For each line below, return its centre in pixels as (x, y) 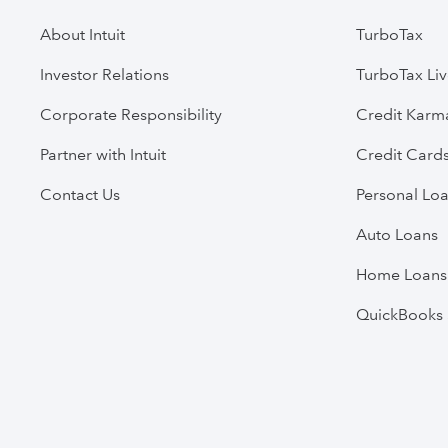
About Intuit (82, 34)
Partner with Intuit (103, 154)
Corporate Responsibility (131, 114)
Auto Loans (397, 234)
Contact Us (80, 194)
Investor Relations (104, 74)
